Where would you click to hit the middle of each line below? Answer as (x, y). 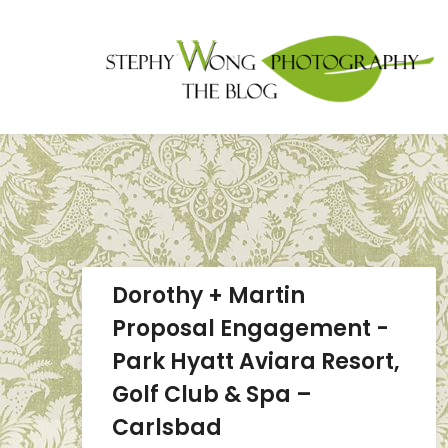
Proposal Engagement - (250, 328)
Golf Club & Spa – (212, 394)
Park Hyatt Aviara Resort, (256, 361)
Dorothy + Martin (208, 295)
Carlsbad (167, 427)
